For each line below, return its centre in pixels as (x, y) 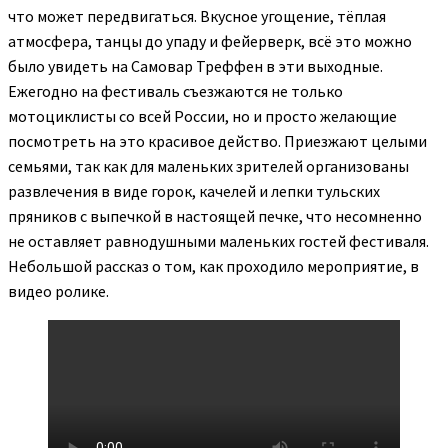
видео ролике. (58, 291)
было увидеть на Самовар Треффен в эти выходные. (195, 66)
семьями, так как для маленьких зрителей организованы (208, 166)
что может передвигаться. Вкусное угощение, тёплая (197, 16)
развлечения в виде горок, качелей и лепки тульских (194, 191)
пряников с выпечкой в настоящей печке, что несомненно (215, 216)
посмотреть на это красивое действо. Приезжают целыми (217, 141)
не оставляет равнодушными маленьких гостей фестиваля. (218, 241)
